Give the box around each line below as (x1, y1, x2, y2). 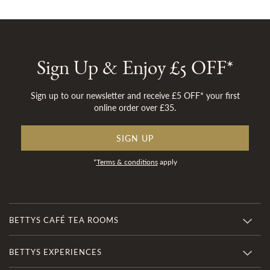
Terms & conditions (96, 157, 158, 167)
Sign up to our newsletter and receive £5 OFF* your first (30, 89, 240, 101)
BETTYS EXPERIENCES (9, 246, 102, 257)
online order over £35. (94, 101, 176, 113)
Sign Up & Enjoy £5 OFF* (37, 57, 233, 87)
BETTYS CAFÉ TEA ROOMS (9, 214, 119, 225)
